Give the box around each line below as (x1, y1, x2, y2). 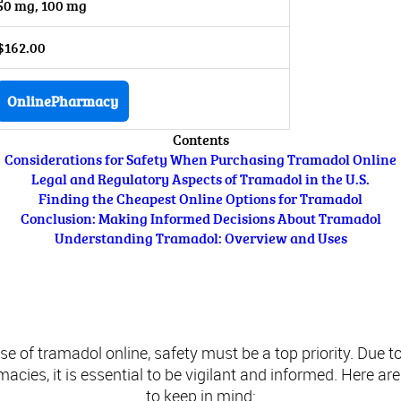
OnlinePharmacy (7, 91, 118, 111)
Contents (172, 130, 229, 149)
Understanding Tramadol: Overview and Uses (54, 228, 347, 248)
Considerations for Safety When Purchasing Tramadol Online (4, 149, 397, 169)
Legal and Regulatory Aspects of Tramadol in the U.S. (31, 169, 370, 189)
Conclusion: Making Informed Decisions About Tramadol (20, 209, 381, 228)
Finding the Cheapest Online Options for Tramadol (38, 189, 363, 209)
